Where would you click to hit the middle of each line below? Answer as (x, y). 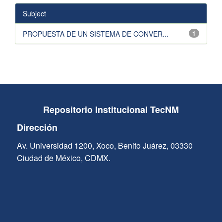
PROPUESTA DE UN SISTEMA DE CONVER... (96, 34)
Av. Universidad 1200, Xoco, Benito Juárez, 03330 (105, 146)
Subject (34, 14)
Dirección (37, 128)
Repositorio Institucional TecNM (111, 110)
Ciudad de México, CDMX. (63, 158)
